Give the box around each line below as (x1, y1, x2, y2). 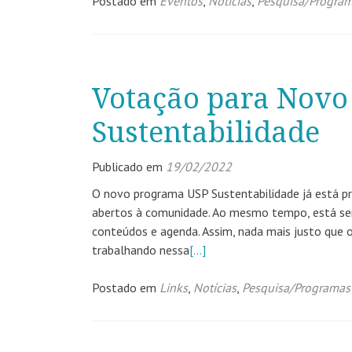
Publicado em (92, 159, 166, 174)
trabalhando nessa (92, 242, 189, 258)
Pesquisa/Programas (242, 280, 350, 295)
